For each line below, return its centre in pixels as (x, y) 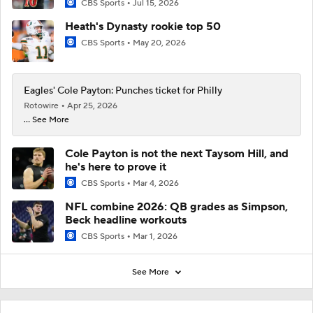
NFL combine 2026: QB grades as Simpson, (176, 207)
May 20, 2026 (159, 43)
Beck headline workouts (126, 220)
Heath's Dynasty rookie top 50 (143, 27)
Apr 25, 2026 (92, 106)
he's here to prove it (116, 167)
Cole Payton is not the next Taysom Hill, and (177, 154)
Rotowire (42, 106)
